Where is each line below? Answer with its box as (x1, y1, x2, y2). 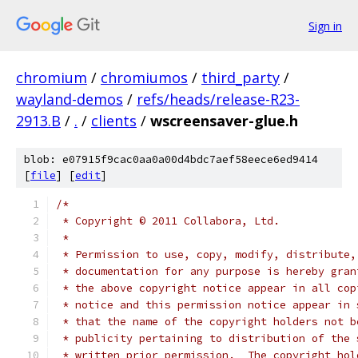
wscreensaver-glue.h (150, 111, 298, 130)
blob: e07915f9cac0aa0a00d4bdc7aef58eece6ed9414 (24, 153, 318, 166)
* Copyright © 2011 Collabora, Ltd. (56, 214, 280, 228)
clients (91, 111, 137, 130)
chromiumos (101, 68, 188, 87)
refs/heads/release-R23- (137, 89, 300, 109)
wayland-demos (16, 89, 123, 109)
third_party (201, 68, 280, 87)
